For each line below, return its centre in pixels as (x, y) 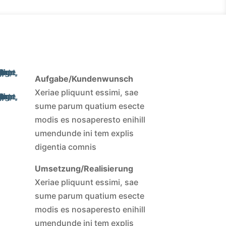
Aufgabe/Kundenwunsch (84, 78)
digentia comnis (65, 147)
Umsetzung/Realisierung (84, 168)
